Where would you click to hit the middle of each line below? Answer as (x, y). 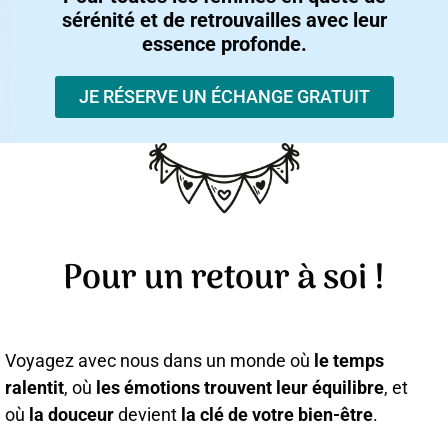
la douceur (71, 415)
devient (147, 415)
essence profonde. (224, 44)
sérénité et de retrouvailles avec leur (224, 20)
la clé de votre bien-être (277, 415)
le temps (347, 361)
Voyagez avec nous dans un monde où (157, 361)
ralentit (34, 388)
